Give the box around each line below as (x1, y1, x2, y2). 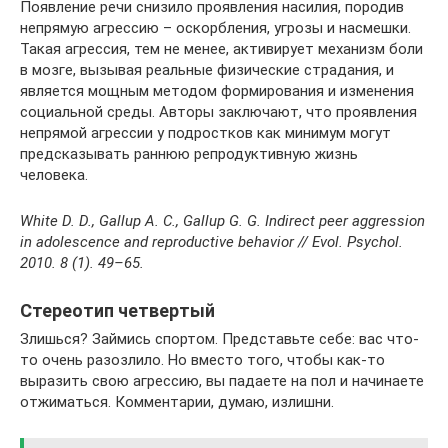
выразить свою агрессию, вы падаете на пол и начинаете (20, 371, 424, 390)
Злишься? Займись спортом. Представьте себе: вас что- (20, 329, 419, 348)
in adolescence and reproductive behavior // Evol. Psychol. (20, 232, 403, 251)
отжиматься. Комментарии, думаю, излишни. (20, 392, 334, 411)
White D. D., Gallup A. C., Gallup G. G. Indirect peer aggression (20, 211, 425, 230)
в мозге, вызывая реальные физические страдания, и (20, 60, 394, 79)
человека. (20, 165, 88, 184)
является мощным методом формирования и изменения (20, 81, 414, 100)
